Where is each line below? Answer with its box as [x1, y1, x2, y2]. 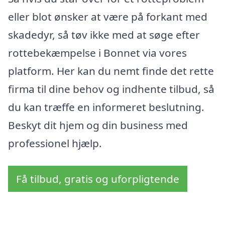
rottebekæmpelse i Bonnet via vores [8, 45, 187, 60]
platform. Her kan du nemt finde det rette [8, 63, 214, 78]
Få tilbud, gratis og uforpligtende [16, 172, 179, 186]
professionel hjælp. [8, 136, 102, 150]
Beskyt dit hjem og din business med [8, 118, 188, 132]
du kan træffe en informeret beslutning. [8, 99, 204, 114]
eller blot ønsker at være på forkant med [8, 9, 207, 24]
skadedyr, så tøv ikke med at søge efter [8, 27, 200, 42]
